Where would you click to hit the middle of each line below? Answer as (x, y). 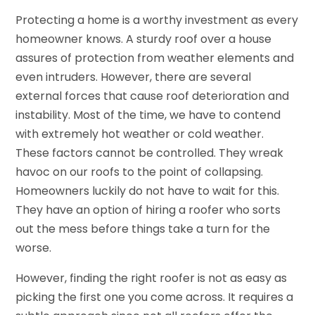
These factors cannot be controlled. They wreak (150, 153)
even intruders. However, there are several (134, 77)
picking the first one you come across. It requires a (155, 297)
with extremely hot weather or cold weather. (140, 134)
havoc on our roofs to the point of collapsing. (140, 172)
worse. (34, 247)
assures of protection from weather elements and (155, 58)
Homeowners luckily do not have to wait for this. (148, 191)
